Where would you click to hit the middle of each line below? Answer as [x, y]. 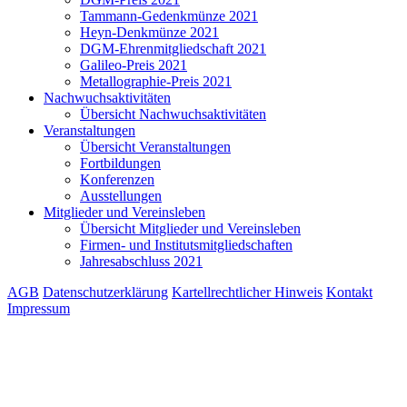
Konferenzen [117, 180]
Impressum [39, 309]
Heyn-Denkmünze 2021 [149, 33]
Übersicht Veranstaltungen [155, 147]
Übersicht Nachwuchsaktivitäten [173, 114]
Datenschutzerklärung [105, 293]
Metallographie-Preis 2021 [156, 82]
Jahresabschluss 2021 [141, 262]
